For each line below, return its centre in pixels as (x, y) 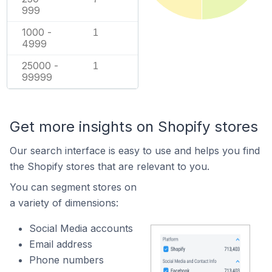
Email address (61, 244)
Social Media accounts (81, 228)
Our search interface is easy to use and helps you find (135, 150)
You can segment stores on (73, 187)
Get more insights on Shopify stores (134, 126)
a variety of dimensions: (64, 202)
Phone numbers (66, 260)
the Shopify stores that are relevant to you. (110, 166)
